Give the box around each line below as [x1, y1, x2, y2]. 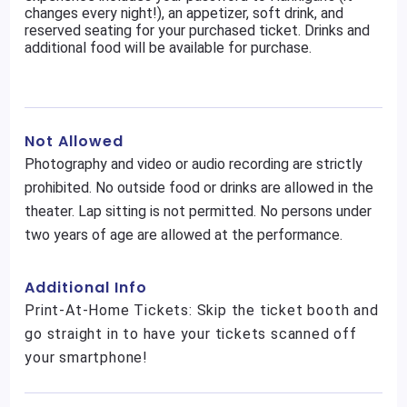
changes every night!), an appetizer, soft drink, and [25, 5, 344, 22]
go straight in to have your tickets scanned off [25, 325, 357, 342]
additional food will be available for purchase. [25, 39, 313, 56]
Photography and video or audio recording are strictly [25, 155, 363, 173]
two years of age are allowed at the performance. [25, 226, 343, 243]
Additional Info [25, 277, 148, 298]
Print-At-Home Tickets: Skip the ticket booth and [25, 302, 379, 319]
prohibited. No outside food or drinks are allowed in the [25, 179, 374, 196]
